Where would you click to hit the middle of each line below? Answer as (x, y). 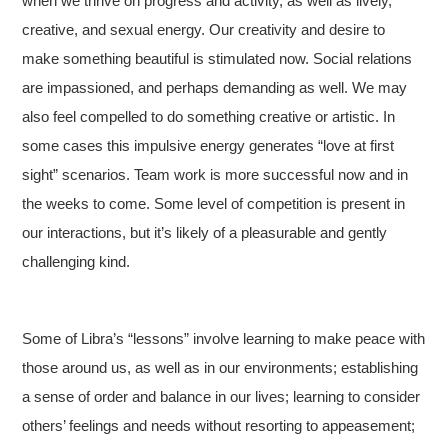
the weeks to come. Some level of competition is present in (214, 203)
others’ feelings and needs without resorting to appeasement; (219, 425)
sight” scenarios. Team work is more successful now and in (215, 174)
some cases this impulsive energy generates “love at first (208, 145)
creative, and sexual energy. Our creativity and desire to (204, 29)
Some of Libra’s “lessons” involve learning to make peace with (224, 338)
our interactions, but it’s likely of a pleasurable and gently (205, 232)
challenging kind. (76, 261)
